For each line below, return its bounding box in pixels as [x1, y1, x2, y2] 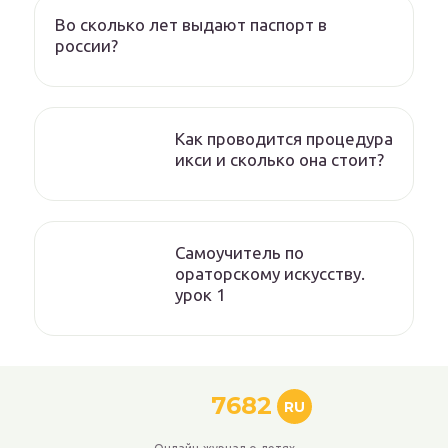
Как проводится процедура [175, 129, 393, 149]
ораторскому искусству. [175, 264, 365, 284]
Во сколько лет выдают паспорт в [55, 15, 327, 35]
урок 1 [175, 285, 226, 305]
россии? [55, 36, 118, 56]
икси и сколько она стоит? [175, 150, 384, 170]
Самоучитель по [175, 243, 304, 263]
